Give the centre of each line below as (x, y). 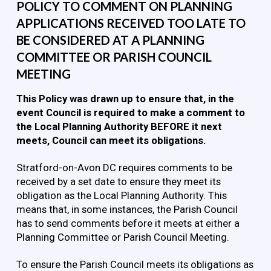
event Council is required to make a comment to (130, 113)
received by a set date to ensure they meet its (118, 182)
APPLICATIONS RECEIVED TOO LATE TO (131, 23)
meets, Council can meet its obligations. (111, 141)
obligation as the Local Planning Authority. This (121, 196)
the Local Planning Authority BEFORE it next (119, 127)
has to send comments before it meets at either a (128, 224)
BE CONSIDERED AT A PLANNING (110, 40)
